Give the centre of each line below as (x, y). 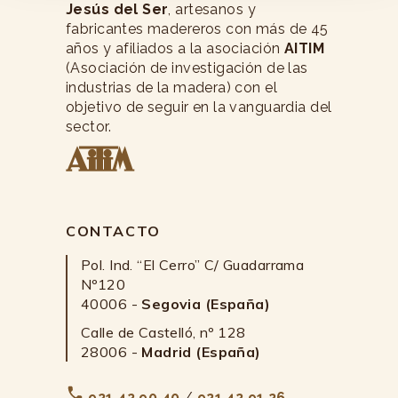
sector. (88, 127)
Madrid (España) (201, 352)
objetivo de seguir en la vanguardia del (199, 107)
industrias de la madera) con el (172, 88)
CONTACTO (113, 231)
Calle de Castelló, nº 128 (163, 333)
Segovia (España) (206, 304)
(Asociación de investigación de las (187, 68)
